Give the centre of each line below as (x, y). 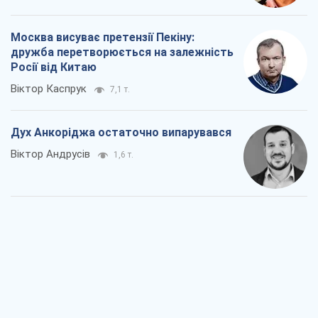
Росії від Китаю (54, 67)
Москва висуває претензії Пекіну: (103, 38)
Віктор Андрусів (50, 154)
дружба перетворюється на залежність (122, 53)
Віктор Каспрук (49, 89)
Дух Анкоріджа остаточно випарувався (121, 133)
